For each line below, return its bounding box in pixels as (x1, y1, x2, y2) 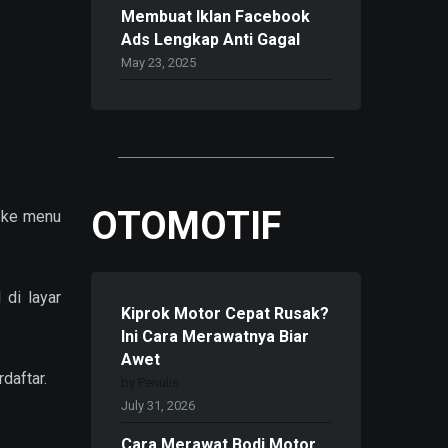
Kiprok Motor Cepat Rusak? (121, 304, 329, 324)
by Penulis (121, 375, 179, 391)
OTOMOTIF (91, 203, 281, 248)
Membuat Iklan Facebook (121, 7, 310, 27)
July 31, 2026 (121, 398, 195, 414)
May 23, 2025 (121, 55, 196, 71)
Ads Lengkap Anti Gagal (121, 30, 300, 50)
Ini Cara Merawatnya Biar (121, 327, 309, 347)
